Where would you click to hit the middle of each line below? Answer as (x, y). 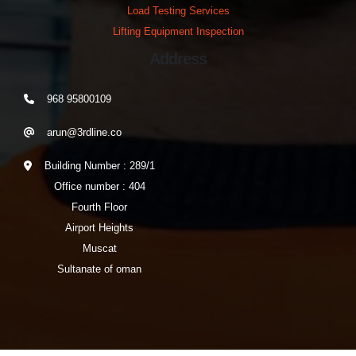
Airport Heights (100, 228)
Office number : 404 (99, 187)
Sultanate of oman (100, 269)
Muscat (99, 249)
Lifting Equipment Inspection (178, 32)
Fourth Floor (100, 207)
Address (178, 59)
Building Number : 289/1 (99, 166)
